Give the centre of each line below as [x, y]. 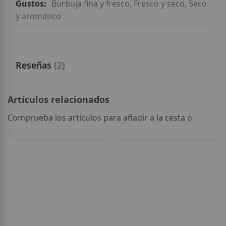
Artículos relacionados [59, 100]
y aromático [38, 16]
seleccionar [27, 131]
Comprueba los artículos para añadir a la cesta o [100, 118]
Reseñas [35, 65]
